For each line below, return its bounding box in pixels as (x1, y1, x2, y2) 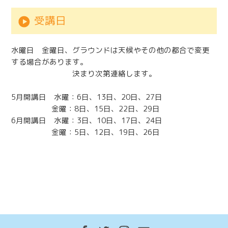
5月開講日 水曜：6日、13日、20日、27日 (11, 92, 163, 103)
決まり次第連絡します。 (11, 68, 157, 79)
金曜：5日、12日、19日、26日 (11, 127, 160, 138)
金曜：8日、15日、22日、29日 (11, 103, 160, 115)
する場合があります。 (11, 56, 88, 68)
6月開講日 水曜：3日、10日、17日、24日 (11, 115, 163, 126)
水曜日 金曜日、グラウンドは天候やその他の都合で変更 (11, 45, 210, 56)
